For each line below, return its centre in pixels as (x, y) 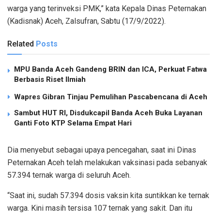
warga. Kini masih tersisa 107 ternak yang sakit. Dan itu (100, 208)
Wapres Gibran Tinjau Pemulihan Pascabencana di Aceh (111, 97)
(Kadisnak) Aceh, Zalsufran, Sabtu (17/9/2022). (86, 21)
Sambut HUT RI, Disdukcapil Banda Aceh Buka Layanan (108, 113)
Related (21, 44)
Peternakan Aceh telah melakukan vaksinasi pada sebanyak (107, 162)
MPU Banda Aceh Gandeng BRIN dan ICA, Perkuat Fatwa (110, 69)
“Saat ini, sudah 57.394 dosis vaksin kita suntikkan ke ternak (108, 195)
